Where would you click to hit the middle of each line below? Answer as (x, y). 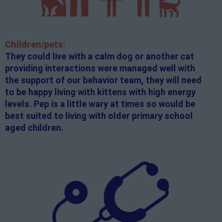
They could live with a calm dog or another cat (100, 56)
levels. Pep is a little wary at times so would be (100, 104)
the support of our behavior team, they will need (103, 80)
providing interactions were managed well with (100, 68)
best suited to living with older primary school (99, 116)
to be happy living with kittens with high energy (100, 92)
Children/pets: (35, 45)
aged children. (34, 128)
